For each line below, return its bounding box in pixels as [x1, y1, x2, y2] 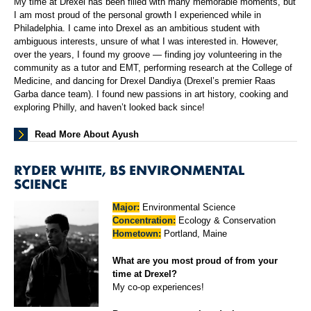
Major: [112, 202, 140, 213]
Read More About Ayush [35, 129, 139, 140]
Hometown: [112, 228, 162, 239]
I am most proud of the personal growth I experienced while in [14, 10, 261, 21]
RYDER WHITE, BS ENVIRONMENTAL [14, 160, 244, 179]
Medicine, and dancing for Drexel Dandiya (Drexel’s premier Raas [14, 76, 276, 87]
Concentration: [112, 215, 176, 226]
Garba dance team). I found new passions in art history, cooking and [14, 89, 288, 100]
